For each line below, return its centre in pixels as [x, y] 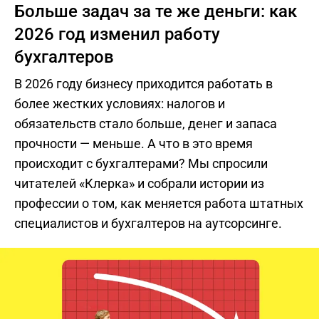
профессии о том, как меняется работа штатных [159, 203]
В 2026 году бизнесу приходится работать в [143, 84]
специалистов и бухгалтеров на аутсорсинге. [148, 223]
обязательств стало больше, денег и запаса [146, 124]
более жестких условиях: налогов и [120, 104]
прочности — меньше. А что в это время [134, 143]
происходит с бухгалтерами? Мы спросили [141, 163]
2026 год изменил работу [117, 34]
